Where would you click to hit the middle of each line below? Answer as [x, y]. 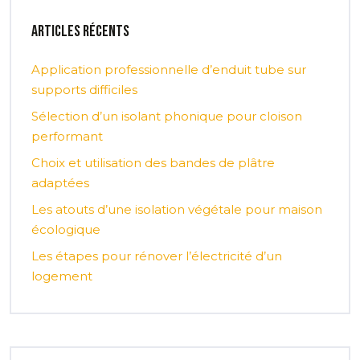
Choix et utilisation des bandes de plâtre [153, 162]
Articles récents [80, 31]
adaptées [60, 182]
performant [67, 136]
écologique [66, 229]
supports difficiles [84, 89]
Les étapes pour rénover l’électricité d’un [157, 256]
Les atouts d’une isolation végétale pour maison [177, 209]
